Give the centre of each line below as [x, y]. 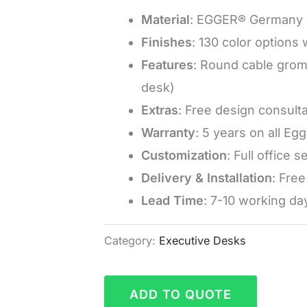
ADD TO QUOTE [180, 294]
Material [165, 19]
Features [167, 64]
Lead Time [172, 200]
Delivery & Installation [206, 177]
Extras [159, 110]
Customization [184, 155]
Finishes [166, 42]
